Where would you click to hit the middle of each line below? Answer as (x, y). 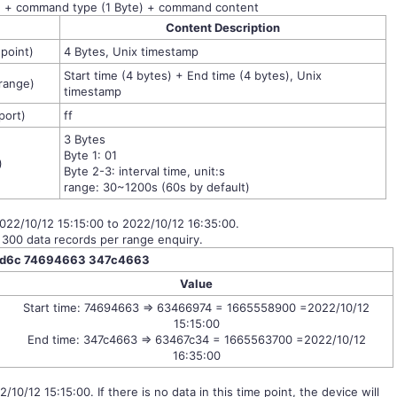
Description (247, 27)
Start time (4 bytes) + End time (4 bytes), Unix (192, 75)
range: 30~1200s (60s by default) (156, 187)
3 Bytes (84, 139)
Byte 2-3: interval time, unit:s (144, 171)
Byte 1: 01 (90, 155)
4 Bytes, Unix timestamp (131, 51)
